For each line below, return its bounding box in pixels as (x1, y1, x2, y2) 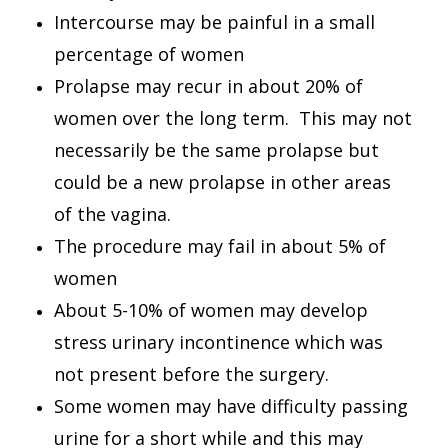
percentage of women (54, 42, 244, 66)
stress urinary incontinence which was (54, 330, 383, 354)
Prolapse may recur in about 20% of (54, 74, 363, 98)
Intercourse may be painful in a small (54, 10, 375, 34)
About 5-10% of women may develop (54, 298, 368, 322)
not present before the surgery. (54, 362, 329, 386)
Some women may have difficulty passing (54, 394, 408, 418)
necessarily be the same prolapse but (54, 138, 379, 162)
